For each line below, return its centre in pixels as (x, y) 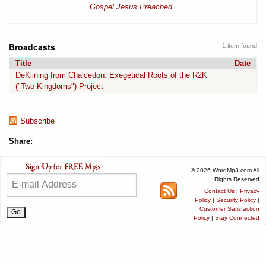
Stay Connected (237, 217)
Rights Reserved (237, 179)
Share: (21, 141)
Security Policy (236, 199)
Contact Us (219, 191)
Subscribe (37, 121)
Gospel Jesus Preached (131, 7)
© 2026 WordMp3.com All (225, 170)
